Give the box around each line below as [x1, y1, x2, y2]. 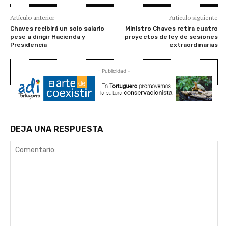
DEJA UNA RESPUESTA [10, 124, 103, 134]
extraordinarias [169, 41, 218, 48]
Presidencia [10, 41, 47, 48]
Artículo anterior [10, 13, 54, 21]
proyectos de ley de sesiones [124, 33, 218, 40]
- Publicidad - [98, 67, 130, 74]
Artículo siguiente [169, 13, 218, 21]
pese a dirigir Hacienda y [10, 33, 85, 40]
